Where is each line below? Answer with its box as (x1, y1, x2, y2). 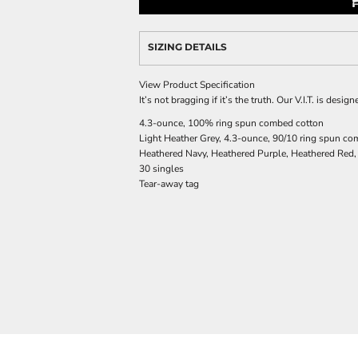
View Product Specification (139, 78, 255, 91)
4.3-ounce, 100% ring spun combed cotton (139, 117, 324, 129)
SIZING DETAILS (148, 41, 227, 53)
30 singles (139, 162, 184, 175)
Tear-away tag (139, 177, 199, 190)
